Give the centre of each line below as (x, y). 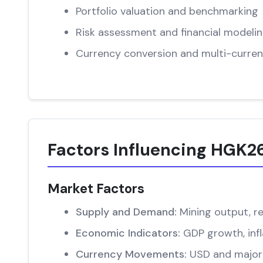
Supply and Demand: (126, 212)
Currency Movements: (131, 254)
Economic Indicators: (128, 233)
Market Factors (96, 189)
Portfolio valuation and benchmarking (167, 11)
